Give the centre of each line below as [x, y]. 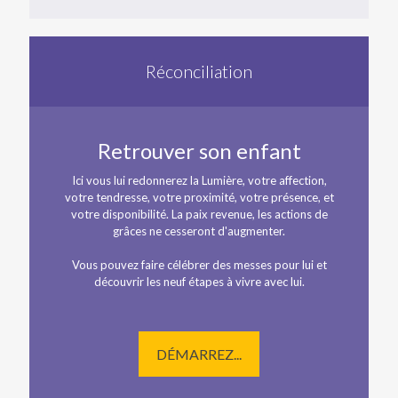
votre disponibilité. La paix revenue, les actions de [199, 214]
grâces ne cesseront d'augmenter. [199, 231]
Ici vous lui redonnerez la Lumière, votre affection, [199, 180]
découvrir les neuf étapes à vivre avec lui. [199, 282]
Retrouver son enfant [199, 151]
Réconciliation [199, 71]
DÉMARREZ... [199, 354]
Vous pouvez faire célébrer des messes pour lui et [199, 265]
